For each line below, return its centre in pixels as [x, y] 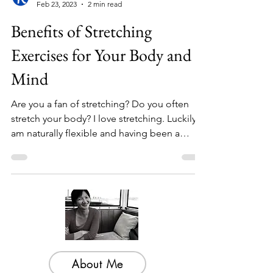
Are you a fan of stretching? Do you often [100, 131]
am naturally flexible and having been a [95, 160]
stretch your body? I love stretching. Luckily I [106, 145]
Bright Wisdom [61, 20]
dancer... [29, 175]
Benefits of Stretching [81, 58]
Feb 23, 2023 [57, 31]
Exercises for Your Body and [101, 82]
